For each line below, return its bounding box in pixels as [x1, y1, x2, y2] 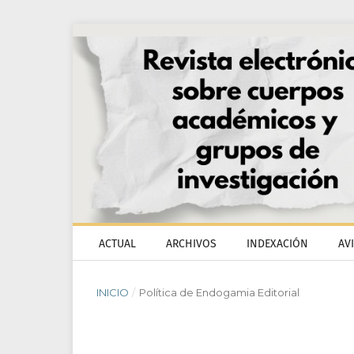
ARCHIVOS [166, 237, 217, 250]
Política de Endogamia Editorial [138, 286, 299, 299]
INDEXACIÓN [247, 237, 308, 250]
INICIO [96, 286, 129, 299]
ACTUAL [99, 237, 136, 250]
